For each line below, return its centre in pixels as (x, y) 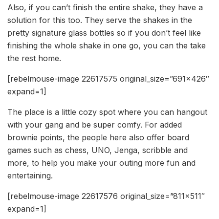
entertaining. (30, 176)
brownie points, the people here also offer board (98, 138)
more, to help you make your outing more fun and (101, 163)
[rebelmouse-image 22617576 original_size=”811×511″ (106, 196)
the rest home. (34, 58)
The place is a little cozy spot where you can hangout (107, 112)
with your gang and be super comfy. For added (95, 125)
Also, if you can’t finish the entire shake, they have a (105, 8)
